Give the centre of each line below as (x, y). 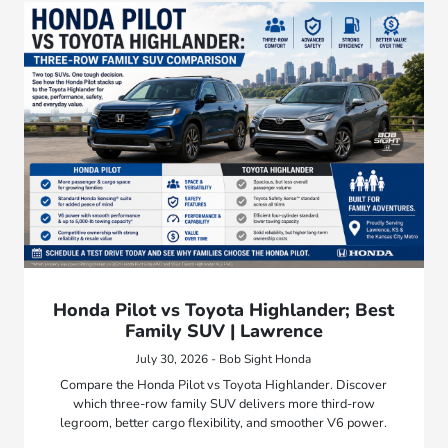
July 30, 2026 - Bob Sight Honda (224, 358)
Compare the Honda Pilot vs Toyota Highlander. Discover (224, 384)
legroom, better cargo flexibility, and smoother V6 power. (224, 422)
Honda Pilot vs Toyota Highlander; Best (224, 309)
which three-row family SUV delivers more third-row (223, 403)
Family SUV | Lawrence (223, 330)
